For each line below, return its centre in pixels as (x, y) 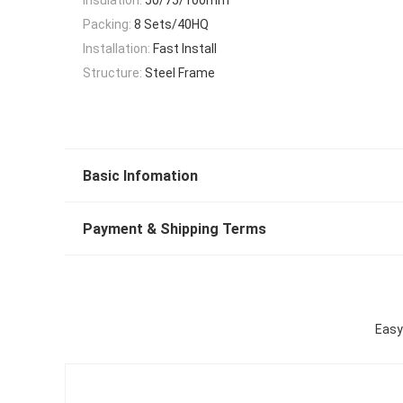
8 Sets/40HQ (171, 24)
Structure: (112, 73)
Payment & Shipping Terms (175, 229)
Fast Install (185, 49)
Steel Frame (180, 73)
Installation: (116, 49)
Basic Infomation (140, 176)
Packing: (107, 24)
